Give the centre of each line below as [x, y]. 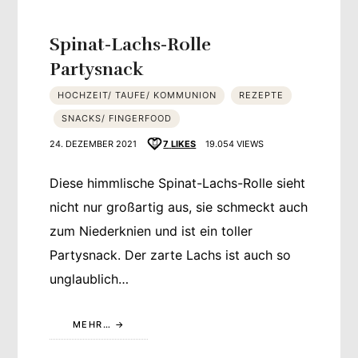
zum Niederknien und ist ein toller [151, 231]
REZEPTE [262, 95]
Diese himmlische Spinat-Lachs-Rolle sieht [178, 183]
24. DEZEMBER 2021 [93, 143]
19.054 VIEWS [234, 143]
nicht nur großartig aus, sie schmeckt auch [179, 207]
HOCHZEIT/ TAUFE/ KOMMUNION [137, 95]
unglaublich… [89, 278]
